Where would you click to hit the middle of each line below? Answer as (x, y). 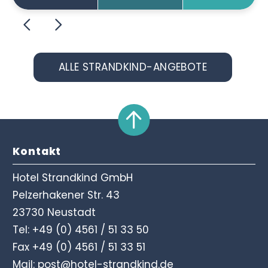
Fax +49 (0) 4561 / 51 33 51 (79, 247)
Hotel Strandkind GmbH (73, 178)
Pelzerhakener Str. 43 (66, 195)
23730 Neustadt (54, 213)
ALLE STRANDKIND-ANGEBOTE (133, 67)
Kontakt (37, 152)
